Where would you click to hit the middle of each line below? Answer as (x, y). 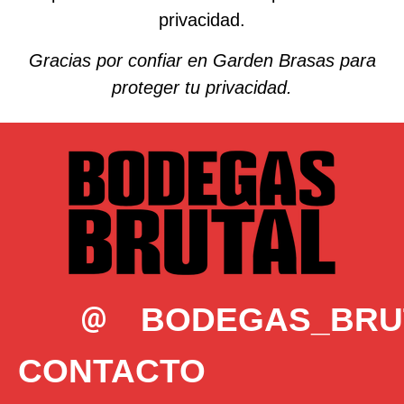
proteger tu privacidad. (202, 87)
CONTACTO (112, 372)
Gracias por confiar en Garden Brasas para (202, 60)
